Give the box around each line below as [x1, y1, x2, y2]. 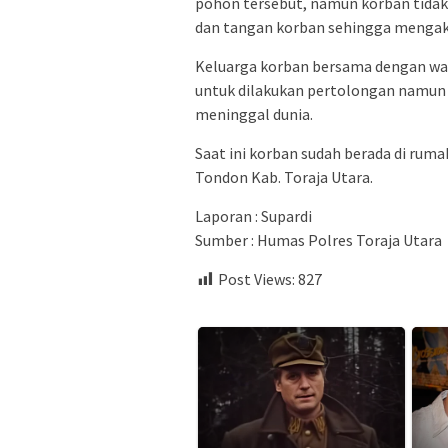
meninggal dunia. [195, 103, 313, 124]
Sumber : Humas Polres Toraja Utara [195, 229, 442, 250]
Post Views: [218, 268, 295, 289]
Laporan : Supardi [195, 205, 312, 226]
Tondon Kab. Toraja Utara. [195, 166, 373, 187]
